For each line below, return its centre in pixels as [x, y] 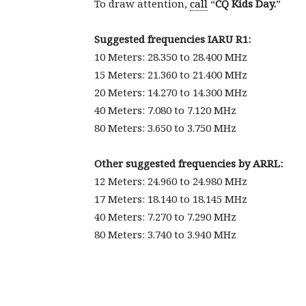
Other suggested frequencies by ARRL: [189, 163]
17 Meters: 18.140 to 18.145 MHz [171, 199]
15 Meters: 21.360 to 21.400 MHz [171, 74]
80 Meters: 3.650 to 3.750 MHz [165, 128]
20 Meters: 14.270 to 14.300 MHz [171, 92]
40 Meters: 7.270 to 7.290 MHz [165, 217]
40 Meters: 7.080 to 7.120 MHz [165, 110]
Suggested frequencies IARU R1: [172, 39]
